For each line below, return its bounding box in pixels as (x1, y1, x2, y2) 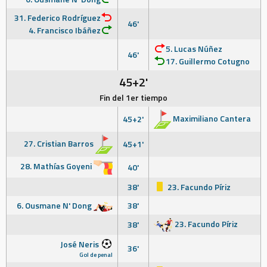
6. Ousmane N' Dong (17, 199, 94, 212)
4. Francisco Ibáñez (29, 24, 101, 36)
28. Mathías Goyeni (20, 160, 94, 172)
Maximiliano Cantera (171, 111, 251, 125)
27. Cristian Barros (24, 136, 95, 150)
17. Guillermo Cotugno (166, 55, 250, 67)
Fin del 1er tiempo (100, 91, 167, 104)
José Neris (60, 238, 101, 250)
